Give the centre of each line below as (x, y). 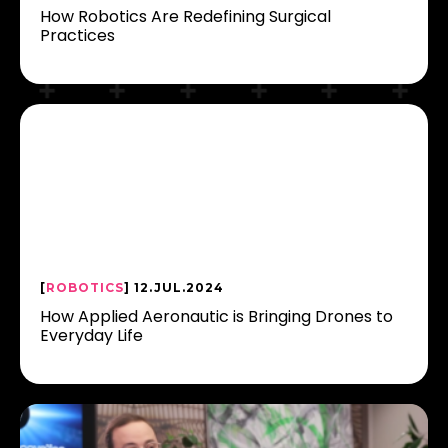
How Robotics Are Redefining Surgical (185, 16)
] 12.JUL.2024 (174, 287)
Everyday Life (91, 335)
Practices (77, 35)
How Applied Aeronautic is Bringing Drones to (216, 316)
